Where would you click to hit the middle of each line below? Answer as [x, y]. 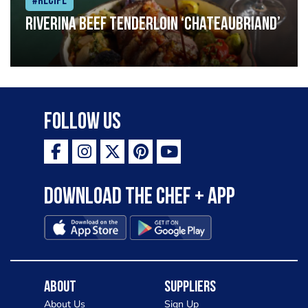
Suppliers [190, 287]
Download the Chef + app [140, 198]
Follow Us [82, 122]
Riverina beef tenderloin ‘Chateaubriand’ [153, 25]
